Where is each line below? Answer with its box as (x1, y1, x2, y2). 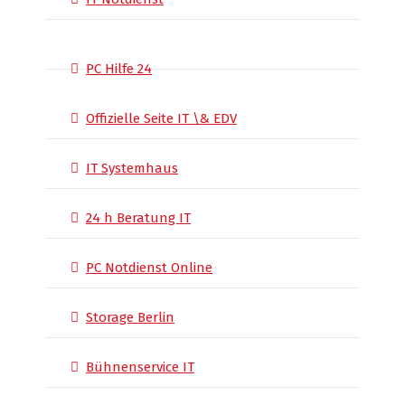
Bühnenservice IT (86, 359, 194, 375)
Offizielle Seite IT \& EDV (86, 110, 237, 127)
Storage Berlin (86, 309, 174, 325)
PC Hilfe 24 (86, 61, 152, 77)
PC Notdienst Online (86, 259, 212, 276)
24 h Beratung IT (86, 210, 191, 226)
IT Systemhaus (86, 160, 178, 176)
